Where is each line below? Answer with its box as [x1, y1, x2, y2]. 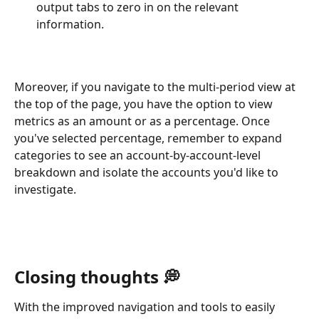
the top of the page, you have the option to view [14, 96, 276, 113]
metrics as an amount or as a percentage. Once [14, 113, 273, 130]
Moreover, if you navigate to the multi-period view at [14, 79, 298, 95]
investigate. [14, 182, 79, 198]
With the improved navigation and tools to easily [14, 298, 278, 315]
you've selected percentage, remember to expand [14, 130, 285, 147]
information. [36, 16, 104, 32]
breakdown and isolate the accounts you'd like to [14, 164, 281, 181]
